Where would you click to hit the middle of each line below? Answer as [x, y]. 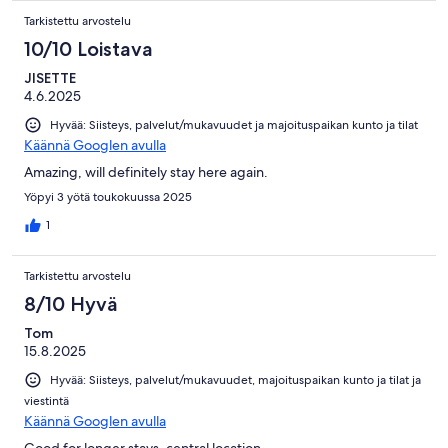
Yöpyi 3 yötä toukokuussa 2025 [108, 196]
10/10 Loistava [88, 48]
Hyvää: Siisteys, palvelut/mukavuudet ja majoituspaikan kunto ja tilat [234, 124]
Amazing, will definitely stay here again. [146, 171]
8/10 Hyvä [71, 303]
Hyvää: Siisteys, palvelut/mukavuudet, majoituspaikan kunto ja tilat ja [235, 379]
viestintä [46, 400]
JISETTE [50, 77]
